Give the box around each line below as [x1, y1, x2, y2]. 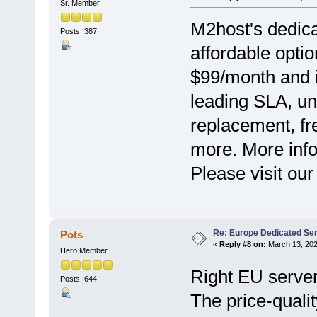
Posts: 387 [59, 26, 97, 35]
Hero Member [59, 246, 108, 255]
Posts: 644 [59, 275, 97, 284]
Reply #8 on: [219, 239, 266, 248]
